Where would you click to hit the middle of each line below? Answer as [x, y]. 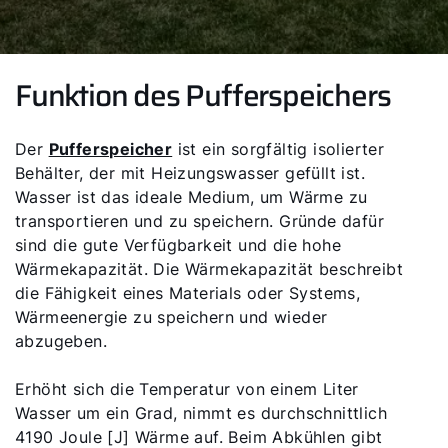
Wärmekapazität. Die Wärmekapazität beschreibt [209, 269]
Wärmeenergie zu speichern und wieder [171, 317]
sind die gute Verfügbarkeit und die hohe [178, 245]
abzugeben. [61, 341]
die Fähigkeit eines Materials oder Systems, [188, 293]
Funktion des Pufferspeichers [203, 95]
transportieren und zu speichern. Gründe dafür [199, 221]
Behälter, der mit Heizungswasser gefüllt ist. [190, 173]
